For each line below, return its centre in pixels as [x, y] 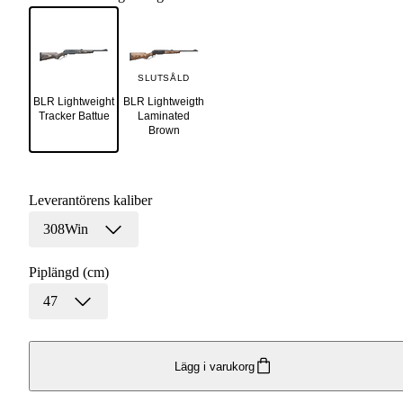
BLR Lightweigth [164, 101]
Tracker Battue [74, 116]
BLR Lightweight [74, 101]
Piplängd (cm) [69, 273]
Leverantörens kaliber [90, 201]
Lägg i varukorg [214, 366]
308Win [66, 229]
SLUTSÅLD [164, 77]
